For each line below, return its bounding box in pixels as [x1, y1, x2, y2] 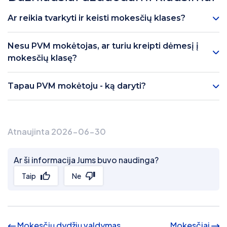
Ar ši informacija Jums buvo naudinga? [14, 155, 159, 166]
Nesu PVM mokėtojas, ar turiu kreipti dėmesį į [8, 41, 199, 51]
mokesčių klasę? [8, 53, 77, 63]
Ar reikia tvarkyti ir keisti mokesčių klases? [8, 13, 185, 23]
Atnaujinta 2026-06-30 [8, 126, 106, 137]
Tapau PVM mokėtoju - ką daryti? [8, 81, 146, 91]
